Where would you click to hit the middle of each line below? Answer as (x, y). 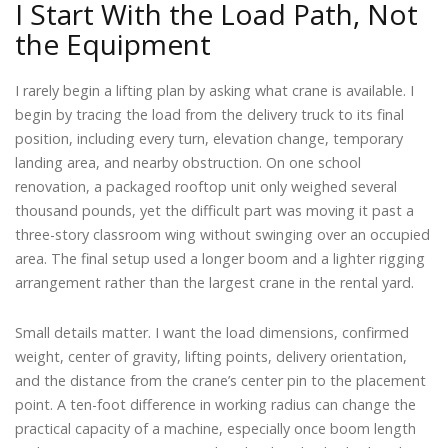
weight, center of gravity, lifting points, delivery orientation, (211, 357)
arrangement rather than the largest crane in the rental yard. (214, 283)
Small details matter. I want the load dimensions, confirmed (212, 333)
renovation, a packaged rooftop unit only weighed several (206, 187)
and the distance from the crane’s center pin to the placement (220, 381)
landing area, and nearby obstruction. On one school (188, 163)
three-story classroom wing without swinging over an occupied (222, 235)
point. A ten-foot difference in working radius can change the (215, 405)
